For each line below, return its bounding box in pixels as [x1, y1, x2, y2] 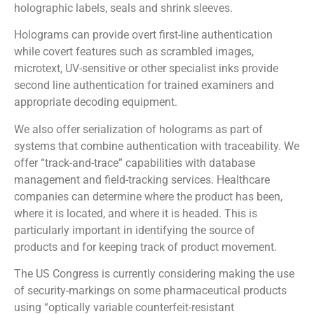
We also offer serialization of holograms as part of [14, 122, 263, 136]
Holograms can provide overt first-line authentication [14, 28, 273, 42]
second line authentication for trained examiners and [14, 78, 274, 93]
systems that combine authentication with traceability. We [14, 139, 299, 153]
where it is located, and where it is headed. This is [14, 206, 257, 220]
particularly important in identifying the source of [14, 223, 255, 237]
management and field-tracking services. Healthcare [14, 172, 270, 186]
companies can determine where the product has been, [14, 189, 282, 203]
